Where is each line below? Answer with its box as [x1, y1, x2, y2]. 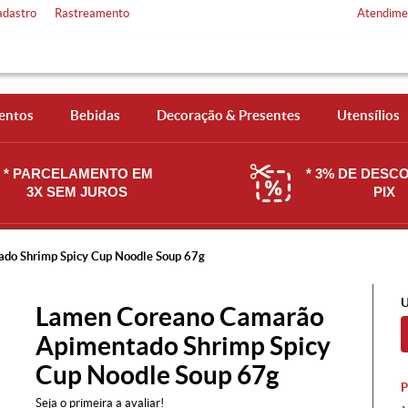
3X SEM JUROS [25, 184, 131, 199]
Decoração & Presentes [156, 107, 301, 123]
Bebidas [69, 107, 120, 123]
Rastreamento [55, 6, 129, 20]
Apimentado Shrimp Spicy [36, 331, 331, 361]
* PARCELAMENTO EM [4, 166, 153, 181]
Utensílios [336, 107, 400, 123]
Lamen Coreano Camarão [36, 302, 324, 331]
